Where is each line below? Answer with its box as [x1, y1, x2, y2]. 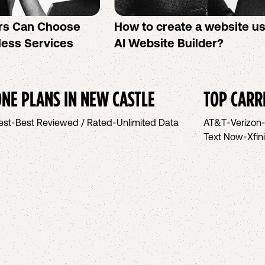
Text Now [203, 131, 243, 142]
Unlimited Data [117, 117, 179, 128]
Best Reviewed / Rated [15, 117, 112, 128]
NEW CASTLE [80, 87, 155, 110]
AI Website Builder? [114, 36, 224, 50]
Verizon [231, 117, 261, 128]
